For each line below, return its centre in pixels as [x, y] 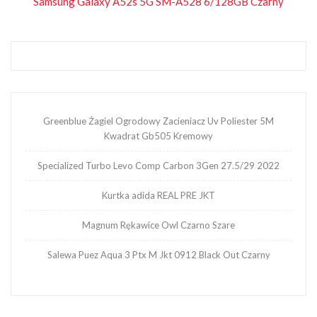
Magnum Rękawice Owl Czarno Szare [158, 225]
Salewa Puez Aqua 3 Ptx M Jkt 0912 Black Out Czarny [158, 254]
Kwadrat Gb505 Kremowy [158, 136]
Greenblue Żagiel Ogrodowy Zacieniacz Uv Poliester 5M [158, 121]
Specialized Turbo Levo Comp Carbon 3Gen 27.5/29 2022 [158, 165]
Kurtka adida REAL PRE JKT [158, 195]
